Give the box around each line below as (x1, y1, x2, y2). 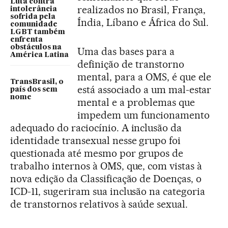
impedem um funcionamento (77, 108, 210, 121)
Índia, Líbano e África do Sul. (77, 16, 209, 28)
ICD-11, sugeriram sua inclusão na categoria (10, 185, 206, 197)
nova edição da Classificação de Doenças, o (10, 172, 202, 185)
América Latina (10, 51, 69, 59)
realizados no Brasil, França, (77, 3, 206, 16)
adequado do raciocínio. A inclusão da (10, 121, 182, 134)
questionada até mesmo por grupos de (10, 147, 184, 159)
